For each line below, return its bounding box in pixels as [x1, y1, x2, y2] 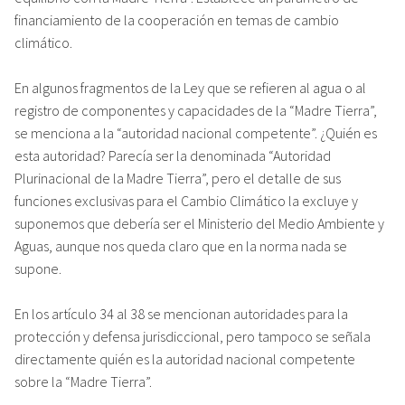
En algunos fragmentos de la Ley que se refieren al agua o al [14, 78, 366, 97]
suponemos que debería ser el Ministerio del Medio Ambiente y [14, 213, 384, 232]
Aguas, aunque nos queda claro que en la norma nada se [14, 236, 347, 255]
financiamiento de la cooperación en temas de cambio [14, 10, 339, 29]
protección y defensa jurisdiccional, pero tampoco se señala [14, 326, 371, 345]
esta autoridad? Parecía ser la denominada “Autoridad [14, 146, 331, 165]
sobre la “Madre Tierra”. [14, 372, 152, 391]
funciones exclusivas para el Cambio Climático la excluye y [14, 191, 358, 210]
